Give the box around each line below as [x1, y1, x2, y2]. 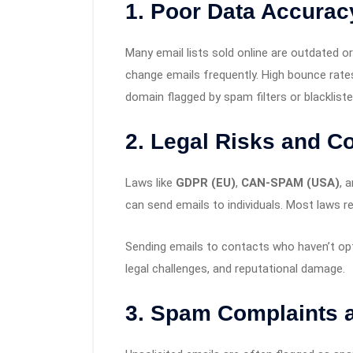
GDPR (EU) [176, 176, 236, 191]
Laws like [125, 176, 176, 191]
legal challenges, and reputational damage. [125, 262, 345, 277]
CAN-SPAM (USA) [241, 176, 340, 191]
